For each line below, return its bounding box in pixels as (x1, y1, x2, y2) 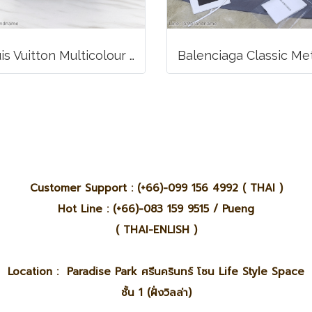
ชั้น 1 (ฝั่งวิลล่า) (120, 285, 192, 300)
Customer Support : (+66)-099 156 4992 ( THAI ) (29, 180, 283, 196)
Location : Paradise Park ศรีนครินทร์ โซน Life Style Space (8, 264, 304, 279)
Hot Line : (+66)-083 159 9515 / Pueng (58, 201, 254, 217)
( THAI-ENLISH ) (115, 222, 197, 237)
